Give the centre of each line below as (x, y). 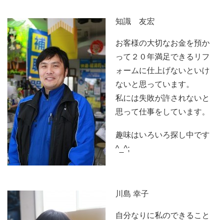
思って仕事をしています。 (163, 112)
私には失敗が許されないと (163, 98)
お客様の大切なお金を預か (163, 43)
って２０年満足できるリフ (163, 57)
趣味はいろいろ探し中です (163, 135)
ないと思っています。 (155, 84)
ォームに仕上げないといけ (163, 71)
